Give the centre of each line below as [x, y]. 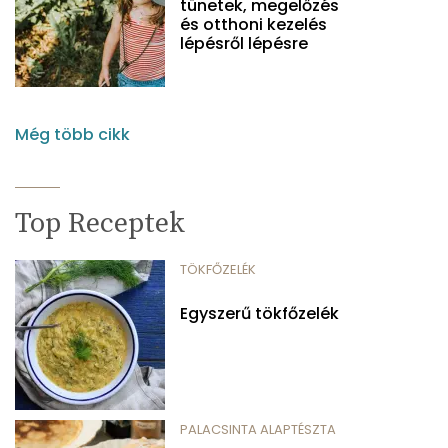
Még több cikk [72, 134]
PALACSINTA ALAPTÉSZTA [258, 429]
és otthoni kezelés [253, 24]
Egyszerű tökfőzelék [259, 313]
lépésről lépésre [244, 43]
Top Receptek [100, 223]
